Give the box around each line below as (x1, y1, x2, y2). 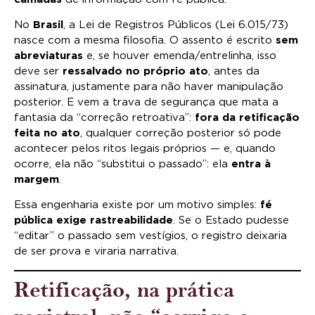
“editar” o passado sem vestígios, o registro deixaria (14, 231, 287, 242)
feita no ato (14, 128, 80, 139)
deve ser (14, 66, 63, 77)
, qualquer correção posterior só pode (80, 128, 281, 139)
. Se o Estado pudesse (173, 215, 289, 226)
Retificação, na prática (14, 276, 234, 303)
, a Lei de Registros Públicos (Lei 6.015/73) (63, 20, 288, 30)
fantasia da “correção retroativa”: (14, 112, 195, 123)
